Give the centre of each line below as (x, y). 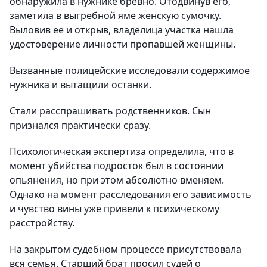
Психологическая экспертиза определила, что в (122, 151)
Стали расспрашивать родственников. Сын (110, 111)
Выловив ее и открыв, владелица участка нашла (122, 30)
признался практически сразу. (80, 125)
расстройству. (42, 223)
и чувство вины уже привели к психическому (114, 209)
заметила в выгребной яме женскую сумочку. (115, 15)
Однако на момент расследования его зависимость (131, 194)
